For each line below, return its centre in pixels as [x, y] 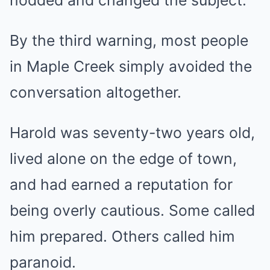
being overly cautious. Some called [132, 210]
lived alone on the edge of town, [123, 159]
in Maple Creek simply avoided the [131, 66]
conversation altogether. [96, 92]
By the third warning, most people [129, 40]
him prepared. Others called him [122, 236]
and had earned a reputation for [121, 184]
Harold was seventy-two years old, [132, 133]
